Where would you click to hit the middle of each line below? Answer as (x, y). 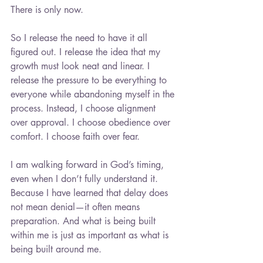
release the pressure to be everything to (90, 80)
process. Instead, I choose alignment (85, 108)
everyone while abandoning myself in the (94, 94)
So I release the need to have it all (80, 38)
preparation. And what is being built (85, 221)
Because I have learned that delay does (91, 193)
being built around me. (56, 249)
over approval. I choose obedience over (92, 122)
